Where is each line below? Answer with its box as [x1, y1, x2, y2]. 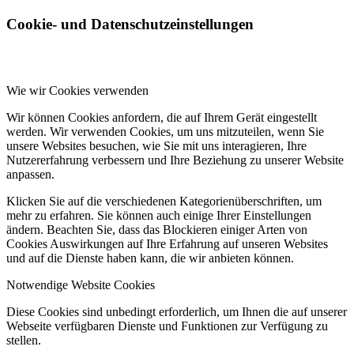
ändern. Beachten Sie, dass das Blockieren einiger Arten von [6, 223, 307, 237]
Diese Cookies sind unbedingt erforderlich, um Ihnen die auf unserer [6, 305, 347, 319]
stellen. [6, 333, 41, 348]
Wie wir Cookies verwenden [6, 84, 149, 98]
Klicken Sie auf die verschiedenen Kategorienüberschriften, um [6, 194, 322, 209]
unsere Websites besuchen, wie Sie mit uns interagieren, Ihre [6, 139, 307, 153]
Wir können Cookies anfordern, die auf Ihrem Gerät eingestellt [6, 111, 317, 125]
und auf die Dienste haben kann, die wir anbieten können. [6, 251, 294, 265]
